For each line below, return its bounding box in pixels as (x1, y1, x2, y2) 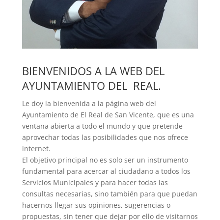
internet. (22, 144, 51, 154)
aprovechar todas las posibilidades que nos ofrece (22, 133, 188, 142)
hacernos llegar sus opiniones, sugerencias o (22, 200, 170, 210)
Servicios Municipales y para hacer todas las (22, 178, 168, 188)
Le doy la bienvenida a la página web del (22, 99, 156, 109)
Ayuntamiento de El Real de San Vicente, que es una (22, 110, 194, 120)
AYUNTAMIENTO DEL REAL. (22, 78, 161, 93)
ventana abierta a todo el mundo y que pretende (22, 121, 183, 131)
